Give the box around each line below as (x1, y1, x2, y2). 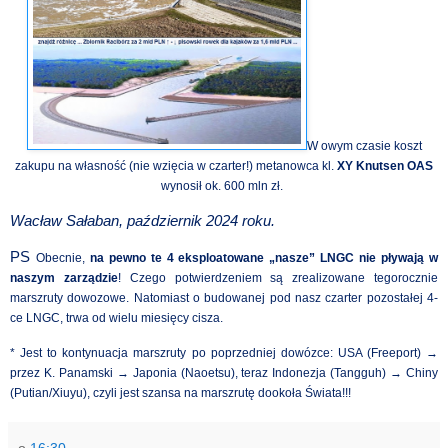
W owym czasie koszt (306, 138, 422, 153)
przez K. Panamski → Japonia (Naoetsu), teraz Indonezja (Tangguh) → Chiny (10, 366, 438, 381)
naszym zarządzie (10, 270, 118, 285)
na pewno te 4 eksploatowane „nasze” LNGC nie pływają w (89, 250, 439, 265)
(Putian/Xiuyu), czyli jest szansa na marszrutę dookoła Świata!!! (10, 386, 351, 401)
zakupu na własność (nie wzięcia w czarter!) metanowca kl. (15, 158, 337, 173)
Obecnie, (35, 250, 90, 265)
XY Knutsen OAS (337, 158, 433, 173)
